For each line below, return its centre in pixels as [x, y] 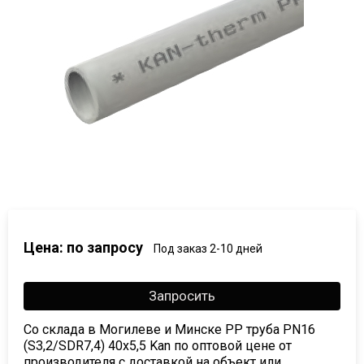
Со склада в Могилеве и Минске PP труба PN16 [170, 329]
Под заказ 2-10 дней [206, 248]
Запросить [182, 295]
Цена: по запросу [84, 247]
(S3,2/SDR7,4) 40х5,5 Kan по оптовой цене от [158, 345]
